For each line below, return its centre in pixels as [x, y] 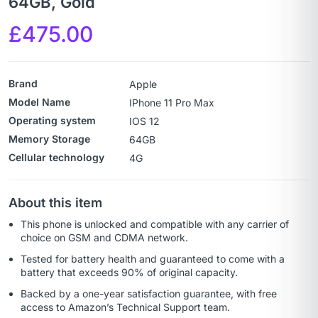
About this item [55, 203]
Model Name [39, 102]
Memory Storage [49, 139]
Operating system [52, 121]
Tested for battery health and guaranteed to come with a [153, 259]
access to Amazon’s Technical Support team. [125, 307]
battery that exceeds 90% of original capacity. [129, 273]
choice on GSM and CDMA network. [104, 238]
